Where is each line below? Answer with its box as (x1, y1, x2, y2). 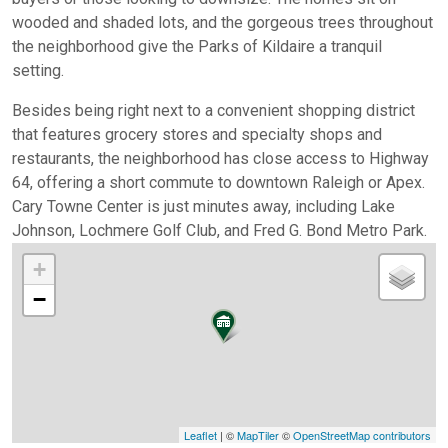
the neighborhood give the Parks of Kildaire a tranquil (12, 36, 382, 56)
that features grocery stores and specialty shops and (12, 124, 382, 144)
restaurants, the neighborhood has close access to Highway (12, 148, 429, 168)
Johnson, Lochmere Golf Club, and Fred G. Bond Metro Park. (12, 220, 431, 240)
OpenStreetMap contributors (293, 426, 431, 443)
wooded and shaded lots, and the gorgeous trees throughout (12, 12, 433, 32)
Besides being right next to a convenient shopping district (12, 100, 415, 120)
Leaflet (184, 426, 217, 443)
